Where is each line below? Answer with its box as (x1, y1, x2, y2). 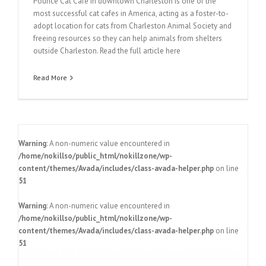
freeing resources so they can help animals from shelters (33, 33, 222, 44)
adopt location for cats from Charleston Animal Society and (33, 21, 232, 31)
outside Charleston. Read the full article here (33, 46, 180, 56)
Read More (33, 73, 67, 83)
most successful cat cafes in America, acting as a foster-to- (33, 8, 229, 19)
